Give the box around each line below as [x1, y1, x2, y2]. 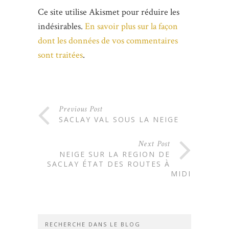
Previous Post [59, 103, 103, 114]
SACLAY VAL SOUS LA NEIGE [59, 114, 179, 124]
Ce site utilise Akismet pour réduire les [38, 6, 179, 18]
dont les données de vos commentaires [38, 34, 178, 47]
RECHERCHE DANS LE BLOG [45, 220, 141, 228]
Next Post [138, 138, 170, 149]
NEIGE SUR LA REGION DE [59, 149, 170, 159]
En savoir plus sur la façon [85, 20, 178, 32]
